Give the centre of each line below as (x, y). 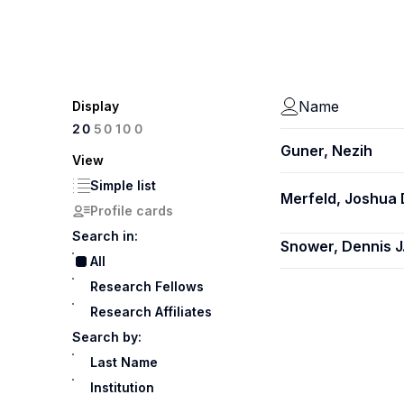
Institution (122, 387)
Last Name (124, 362)
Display (96, 106)
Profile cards (132, 211)
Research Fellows (147, 286)
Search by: (107, 337)
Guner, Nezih (326, 151)
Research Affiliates (151, 312)
